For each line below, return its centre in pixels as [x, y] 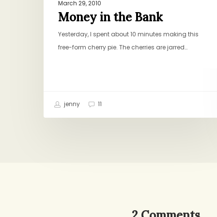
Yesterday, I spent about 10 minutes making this [128, 34]
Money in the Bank [110, 17]
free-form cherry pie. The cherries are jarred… [123, 47]
